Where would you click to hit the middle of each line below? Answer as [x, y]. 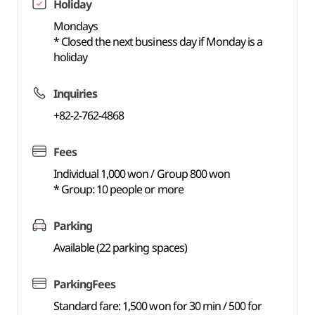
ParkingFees [84, 284]
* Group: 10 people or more [118, 189]
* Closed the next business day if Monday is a [158, 41]
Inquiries [75, 94]
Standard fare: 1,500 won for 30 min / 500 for [157, 306]
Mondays [75, 26]
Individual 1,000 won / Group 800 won [142, 174]
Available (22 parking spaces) [120, 247]
